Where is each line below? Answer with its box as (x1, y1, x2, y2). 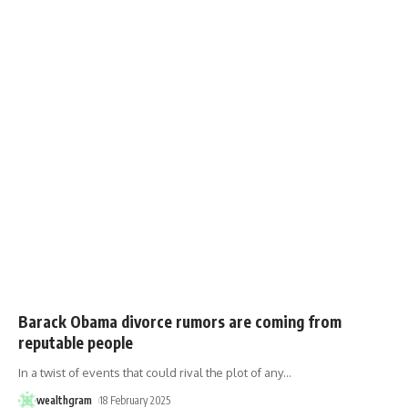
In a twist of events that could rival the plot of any (18, 364, 283, 380)
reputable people (18, 331, 133, 352)
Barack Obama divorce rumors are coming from (18, 311, 342, 331)
